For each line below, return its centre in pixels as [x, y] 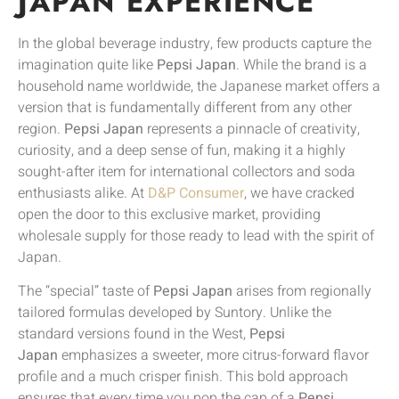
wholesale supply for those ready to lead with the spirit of [196, 236]
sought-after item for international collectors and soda [187, 171]
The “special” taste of [85, 292]
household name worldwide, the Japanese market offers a [199, 86]
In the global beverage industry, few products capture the [195, 43]
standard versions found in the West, [134, 334]
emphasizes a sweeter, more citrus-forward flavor [213, 356]
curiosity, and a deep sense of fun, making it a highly [182, 150]
